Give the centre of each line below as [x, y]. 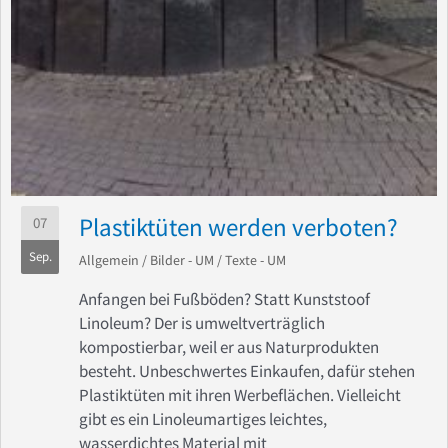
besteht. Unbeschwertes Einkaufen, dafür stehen [247, 371]
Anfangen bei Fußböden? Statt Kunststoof [224, 299]
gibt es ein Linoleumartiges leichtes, [203, 419]
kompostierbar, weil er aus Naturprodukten [229, 347]
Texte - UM [255, 260]
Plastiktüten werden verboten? [238, 227]
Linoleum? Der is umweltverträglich [202, 323]
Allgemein [109, 260]
